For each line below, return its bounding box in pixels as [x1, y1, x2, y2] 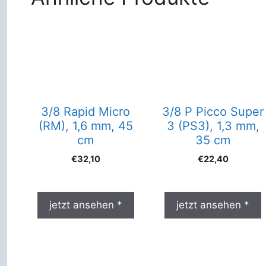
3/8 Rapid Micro [41, 104, 131, 119]
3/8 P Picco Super [162, 104, 264, 119]
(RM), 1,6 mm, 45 [38, 119, 133, 133]
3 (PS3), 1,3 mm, [166, 119, 259, 133]
